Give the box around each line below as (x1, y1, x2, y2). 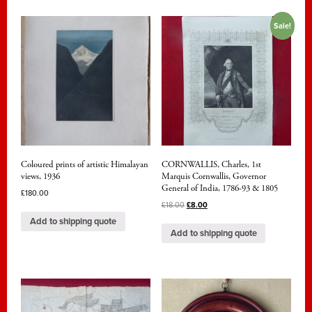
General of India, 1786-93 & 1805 (161, 182, 278, 195)
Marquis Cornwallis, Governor (161, 171, 266, 183)
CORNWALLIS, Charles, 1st (161, 159, 261, 171)
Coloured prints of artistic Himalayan (21, 159, 148, 171)
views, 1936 (21, 171, 60, 183)
